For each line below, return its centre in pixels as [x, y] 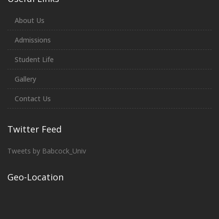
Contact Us [33, 99]
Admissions [33, 40]
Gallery [25, 79]
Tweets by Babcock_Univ [47, 151]
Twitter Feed [34, 129]
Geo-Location [35, 177]
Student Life [34, 59]
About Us [30, 20]
